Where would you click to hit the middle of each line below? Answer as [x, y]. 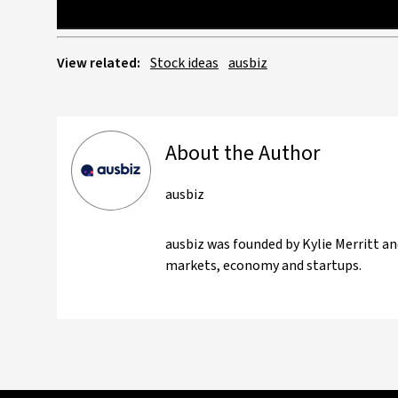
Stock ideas [184, 64]
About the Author [243, 154]
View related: [99, 64]
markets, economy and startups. [263, 266]
